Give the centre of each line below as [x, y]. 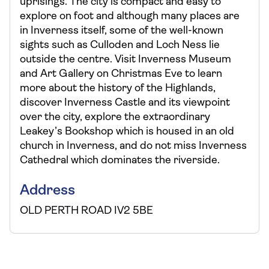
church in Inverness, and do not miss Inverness [133, 146]
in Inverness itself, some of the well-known [122, 31]
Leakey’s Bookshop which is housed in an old [127, 132]
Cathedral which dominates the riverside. [120, 161]
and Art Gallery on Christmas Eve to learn [121, 74]
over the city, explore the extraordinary [115, 117]
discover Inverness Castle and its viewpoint [125, 103]
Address [47, 191]
